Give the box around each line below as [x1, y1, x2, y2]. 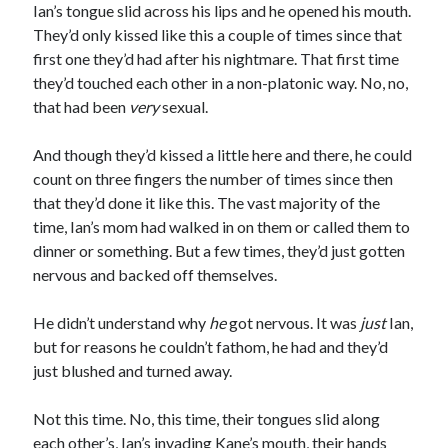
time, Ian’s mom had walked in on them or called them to [33, 217, 411, 236]
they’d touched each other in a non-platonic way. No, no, [33, 73, 409, 92]
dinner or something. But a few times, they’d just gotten [33, 241, 406, 260]
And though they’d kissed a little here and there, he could [33, 145, 413, 164]
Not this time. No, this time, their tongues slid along [33, 409, 381, 428]
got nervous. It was [226, 313, 361, 332]
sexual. [159, 97, 209, 116]
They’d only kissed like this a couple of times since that [33, 25, 403, 44]
